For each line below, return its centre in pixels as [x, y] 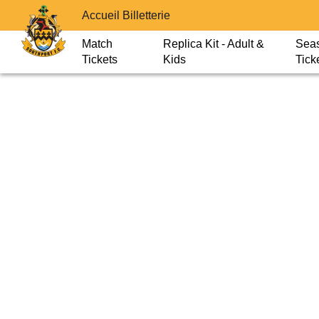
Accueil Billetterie [126, 15]
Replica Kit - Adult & [214, 44]
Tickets [100, 59]
